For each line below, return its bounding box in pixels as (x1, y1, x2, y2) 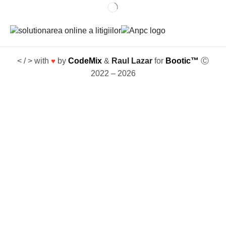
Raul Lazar (111, 56, 152, 66)
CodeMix (68, 56, 102, 66)
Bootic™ (165, 56, 201, 66)
